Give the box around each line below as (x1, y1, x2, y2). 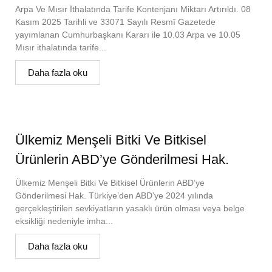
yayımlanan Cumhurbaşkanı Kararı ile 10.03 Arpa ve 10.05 (15, 29, 240, 39)
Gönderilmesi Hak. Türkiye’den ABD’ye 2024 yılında (15, 190, 213, 200)
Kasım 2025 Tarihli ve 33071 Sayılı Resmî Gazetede (15, 16, 216, 27)
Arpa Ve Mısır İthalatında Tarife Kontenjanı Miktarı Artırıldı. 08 (15, 4, 251, 14)
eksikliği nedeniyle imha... (15, 216, 113, 226)
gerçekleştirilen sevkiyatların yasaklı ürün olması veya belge (15, 203, 245, 213)
